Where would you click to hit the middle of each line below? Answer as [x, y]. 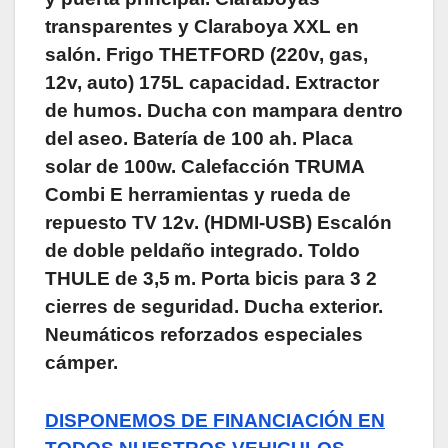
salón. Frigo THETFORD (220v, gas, [206, 54]
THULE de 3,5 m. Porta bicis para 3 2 [211, 278]
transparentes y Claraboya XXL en [202, 26]
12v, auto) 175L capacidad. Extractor [212, 82]
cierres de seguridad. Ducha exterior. [214, 306]
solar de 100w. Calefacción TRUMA [204, 166]
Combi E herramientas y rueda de [198, 194]
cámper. [81, 362]
